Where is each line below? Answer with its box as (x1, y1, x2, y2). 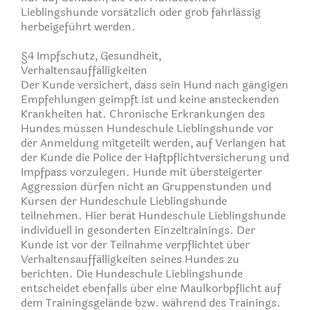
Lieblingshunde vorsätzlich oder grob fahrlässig (21, 3, 261, 21)
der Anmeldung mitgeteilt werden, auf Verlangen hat (21, 134, 286, 152)
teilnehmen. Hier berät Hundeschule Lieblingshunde (21, 206, 286, 224)
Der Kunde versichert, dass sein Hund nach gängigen (21, 75, 289, 93)
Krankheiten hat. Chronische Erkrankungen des (21, 104, 265, 122)
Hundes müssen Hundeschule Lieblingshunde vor (21, 119, 273, 137)
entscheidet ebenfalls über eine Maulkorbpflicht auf (21, 279, 281, 297)
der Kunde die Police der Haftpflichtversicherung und (21, 148, 289, 166)
